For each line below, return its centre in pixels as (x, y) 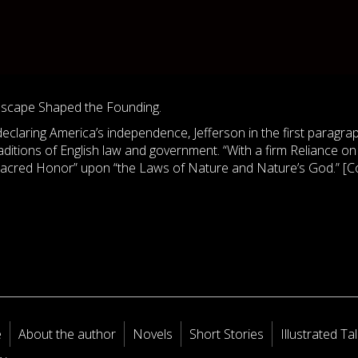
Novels (153, 334)
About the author (68, 334)
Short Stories (227, 334)
